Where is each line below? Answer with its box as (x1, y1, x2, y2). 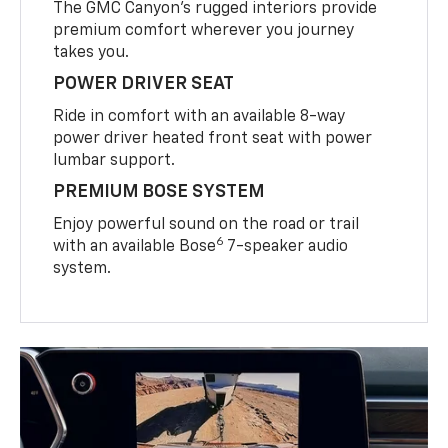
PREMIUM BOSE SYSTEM (53, 182, 265, 201)
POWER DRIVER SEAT (53, 74, 235, 93)
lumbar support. (53, 152, 176, 169)
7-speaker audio (224, 238, 349, 255)
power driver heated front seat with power (53, 130, 373, 147)
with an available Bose (53, 238, 217, 255)
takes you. (53, 44, 130, 61)
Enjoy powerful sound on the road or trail (53, 216, 360, 233)
